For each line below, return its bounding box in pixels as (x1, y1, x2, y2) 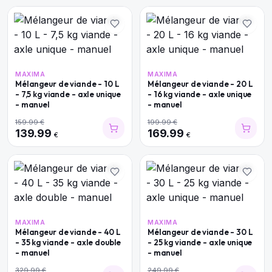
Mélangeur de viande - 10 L (15, 79, 120, 89)
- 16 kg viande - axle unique (148, 89, 252, 99)
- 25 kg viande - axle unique (148, 237, 253, 247)
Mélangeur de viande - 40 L (15, 227, 121, 237)
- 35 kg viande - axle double (15, 237, 121, 247)
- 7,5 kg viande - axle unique (15, 89, 121, 99)
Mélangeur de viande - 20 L (148, 79, 253, 89)
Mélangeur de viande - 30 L (148, 227, 253, 237)
